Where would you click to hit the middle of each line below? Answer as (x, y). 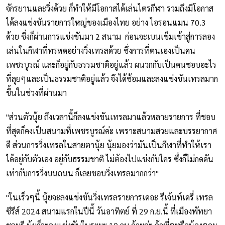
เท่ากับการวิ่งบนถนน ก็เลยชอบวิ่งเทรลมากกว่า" (82, 173)
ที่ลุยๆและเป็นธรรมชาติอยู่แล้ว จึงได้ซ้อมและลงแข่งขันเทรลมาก (112, 79)
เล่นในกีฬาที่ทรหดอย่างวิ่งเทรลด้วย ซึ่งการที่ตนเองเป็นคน (101, 51)
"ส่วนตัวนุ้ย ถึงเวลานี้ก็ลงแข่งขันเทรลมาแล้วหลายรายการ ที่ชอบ (111, 117)
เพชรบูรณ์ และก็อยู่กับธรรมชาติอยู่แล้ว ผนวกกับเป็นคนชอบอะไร (111, 65)
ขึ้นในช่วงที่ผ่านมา (36, 93)
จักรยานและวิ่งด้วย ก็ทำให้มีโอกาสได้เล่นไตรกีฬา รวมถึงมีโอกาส (110, 9)
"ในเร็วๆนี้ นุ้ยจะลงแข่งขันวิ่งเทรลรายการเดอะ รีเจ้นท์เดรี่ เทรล (109, 197)
